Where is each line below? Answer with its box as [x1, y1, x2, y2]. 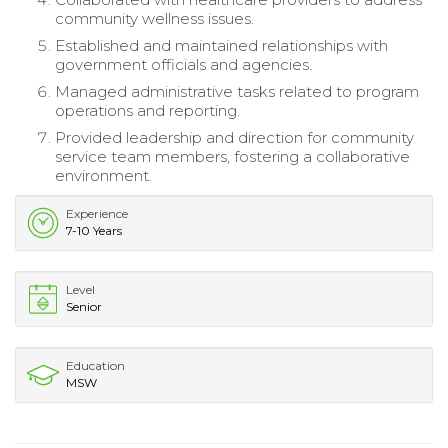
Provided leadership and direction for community [55, 127, 414, 147]
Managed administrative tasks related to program [55, 81, 419, 101]
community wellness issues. [55, 8, 254, 28]
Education [66, 357, 125, 373]
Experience [66, 205, 128, 221]
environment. [55, 165, 152, 185]
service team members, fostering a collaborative [55, 146, 410, 166]
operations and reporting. [55, 100, 240, 120]
